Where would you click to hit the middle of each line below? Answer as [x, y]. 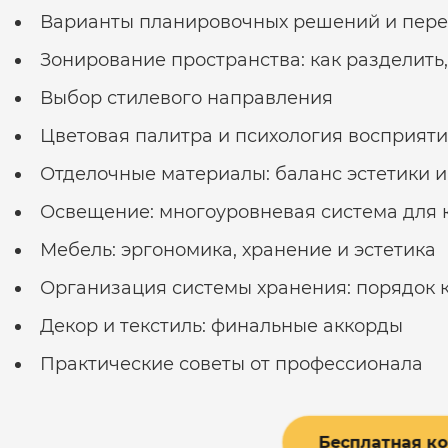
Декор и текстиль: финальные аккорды [221, 325]
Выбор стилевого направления [186, 97]
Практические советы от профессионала [231, 363]
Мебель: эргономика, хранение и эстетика [238, 249]
